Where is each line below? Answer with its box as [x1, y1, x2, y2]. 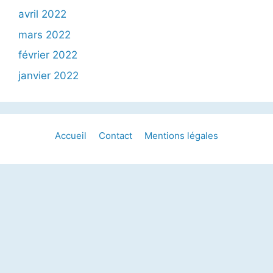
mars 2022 [18, 28, 71, 41]
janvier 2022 [18, 69, 79, 82]
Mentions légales [144, 129, 218, 141]
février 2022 [18, 49, 77, 62]
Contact [99, 129, 132, 141]
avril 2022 [18, 8, 66, 21]
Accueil [55, 129, 87, 141]
